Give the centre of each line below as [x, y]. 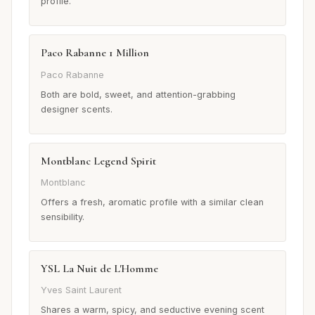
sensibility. [63, 217]
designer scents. [77, 109]
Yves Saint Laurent [81, 290]
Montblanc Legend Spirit [98, 161]
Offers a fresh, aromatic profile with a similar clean [152, 202]
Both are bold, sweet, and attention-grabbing [138, 94]
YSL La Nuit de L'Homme [99, 268]
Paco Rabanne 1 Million [95, 53]
